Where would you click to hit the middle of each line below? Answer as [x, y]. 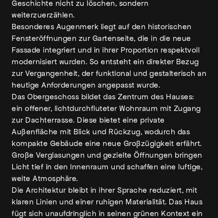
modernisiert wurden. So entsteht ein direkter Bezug [105, 62]
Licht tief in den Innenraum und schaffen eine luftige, [107, 167]
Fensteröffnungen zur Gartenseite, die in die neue [101, 38]
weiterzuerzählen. [43, 15]
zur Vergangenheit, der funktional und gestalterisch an [109, 73]
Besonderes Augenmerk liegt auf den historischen [102, 27]
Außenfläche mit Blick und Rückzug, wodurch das [101, 132]
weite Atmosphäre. [45, 178]
